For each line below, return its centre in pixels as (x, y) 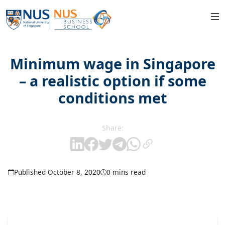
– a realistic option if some (113, 81)
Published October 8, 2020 (57, 172)
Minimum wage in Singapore (113, 64)
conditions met (113, 98)
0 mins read (126, 172)
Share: (113, 128)
